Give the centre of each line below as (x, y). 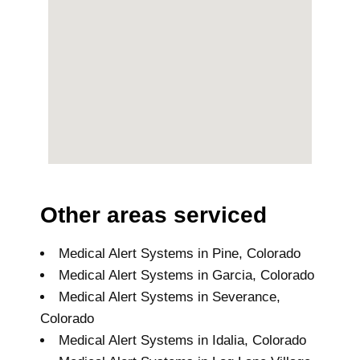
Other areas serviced (153, 215)
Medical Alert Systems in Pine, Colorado (180, 253)
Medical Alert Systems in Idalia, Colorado (182, 340)
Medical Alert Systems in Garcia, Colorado (186, 275)
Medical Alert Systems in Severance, (170, 297)
